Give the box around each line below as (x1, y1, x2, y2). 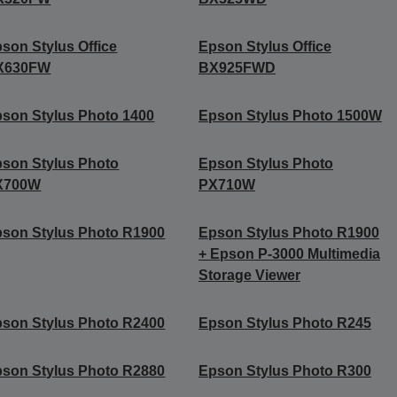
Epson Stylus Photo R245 (198, 315, 371, 331)
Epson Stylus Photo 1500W (198, 107, 382, 123)
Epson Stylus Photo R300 (198, 362, 371, 378)
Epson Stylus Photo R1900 (198, 224, 379, 240)
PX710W (198, 176, 255, 192)
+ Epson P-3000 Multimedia (198, 245, 380, 261)
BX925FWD (198, 59, 276, 75)
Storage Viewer (198, 267, 300, 283)
